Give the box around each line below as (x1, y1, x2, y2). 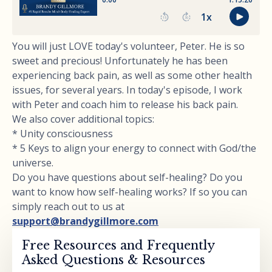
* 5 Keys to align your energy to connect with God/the (12, 141, 256, 155)
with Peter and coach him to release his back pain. (12, 97, 238, 111)
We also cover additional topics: (12, 112, 154, 126)
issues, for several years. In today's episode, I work (12, 83, 242, 97)
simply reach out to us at (12, 199, 124, 213)
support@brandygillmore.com (12, 214, 158, 228)
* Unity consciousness (12, 126, 113, 140)
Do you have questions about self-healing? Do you (12, 170, 242, 184)
